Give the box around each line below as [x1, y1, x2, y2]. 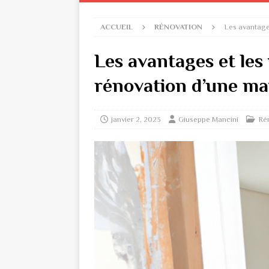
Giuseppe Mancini [178, 115, 238, 124]
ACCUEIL [100, 22, 133, 31]
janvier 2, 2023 [111, 115, 161, 124]
